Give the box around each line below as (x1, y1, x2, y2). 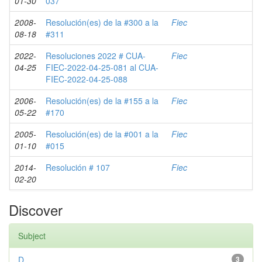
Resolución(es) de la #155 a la (46, 95, 158, 106)
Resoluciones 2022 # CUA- (46, 50, 146, 61)
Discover (9, 199, 63, 220)
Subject (18, 230, 46, 242)
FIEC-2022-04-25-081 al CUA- (46, 61, 158, 73)
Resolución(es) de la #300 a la (46, 16, 158, 28)
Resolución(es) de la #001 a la (46, 128, 158, 140)
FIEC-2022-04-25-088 (46, 73, 127, 85)
